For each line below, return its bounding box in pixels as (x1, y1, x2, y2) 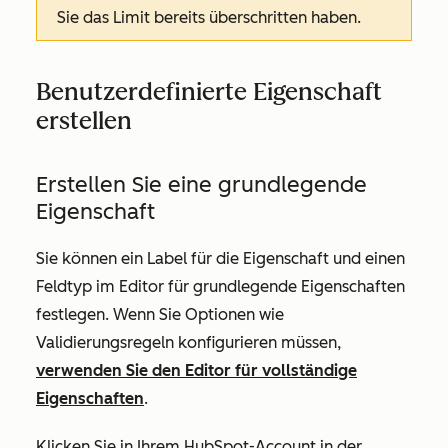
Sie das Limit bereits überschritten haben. (57, 8, 361, 28)
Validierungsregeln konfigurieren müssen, (36, 333, 341, 353)
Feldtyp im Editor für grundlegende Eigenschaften (36, 277, 405, 297)
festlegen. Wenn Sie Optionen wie (36, 305, 284, 325)
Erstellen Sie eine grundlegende (36, 171, 367, 199)
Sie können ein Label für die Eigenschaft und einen (36, 249, 405, 269)
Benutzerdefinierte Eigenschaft (36, 77, 382, 107)
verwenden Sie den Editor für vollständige (36, 361, 357, 381)
